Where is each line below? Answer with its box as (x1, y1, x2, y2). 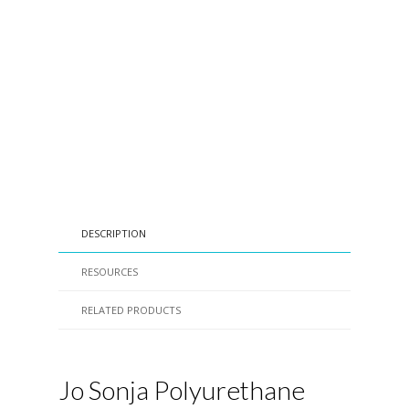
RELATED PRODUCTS (81, 303, 181, 317)
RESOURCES (81, 265, 138, 278)
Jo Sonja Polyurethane (58, 374, 305, 405)
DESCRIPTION (81, 226, 146, 240)
